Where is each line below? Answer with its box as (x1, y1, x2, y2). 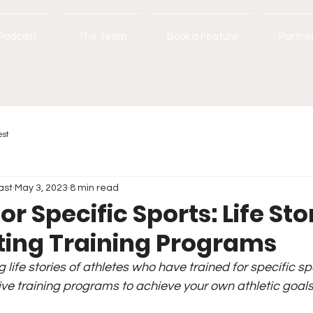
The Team (78, 31, 126, 42)
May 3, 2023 (15, 182, 68, 193)
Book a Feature (167, 31, 238, 42)
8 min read (70, 182, 119, 193)
